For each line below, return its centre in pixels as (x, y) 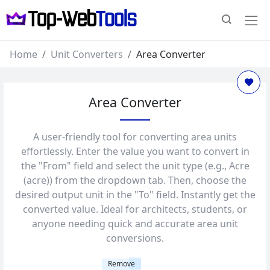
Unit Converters (87, 54)
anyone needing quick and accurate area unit (135, 223)
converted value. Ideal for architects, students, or (135, 209)
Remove (121, 263)
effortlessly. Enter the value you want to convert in (135, 151)
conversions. (135, 238)
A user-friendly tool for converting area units (135, 137)
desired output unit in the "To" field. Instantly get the (135, 194)
